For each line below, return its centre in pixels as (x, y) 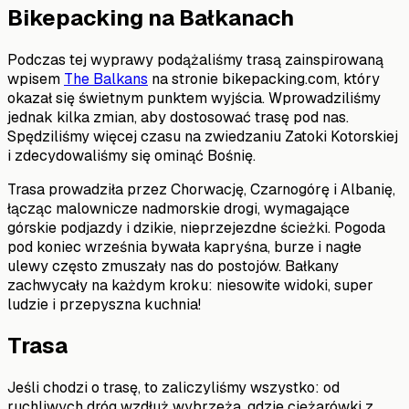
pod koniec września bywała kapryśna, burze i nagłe (184, 246)
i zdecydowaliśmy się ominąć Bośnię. (131, 155)
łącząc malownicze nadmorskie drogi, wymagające (178, 208)
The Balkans (106, 79)
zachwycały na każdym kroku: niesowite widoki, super (190, 285)
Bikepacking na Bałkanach (151, 17)
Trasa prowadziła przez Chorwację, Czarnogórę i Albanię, (201, 189)
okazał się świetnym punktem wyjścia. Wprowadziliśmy (194, 98)
